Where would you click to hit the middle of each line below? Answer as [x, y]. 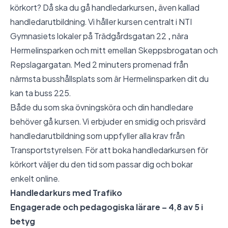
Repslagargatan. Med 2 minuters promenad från [99, 65]
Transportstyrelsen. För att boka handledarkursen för [109, 150]
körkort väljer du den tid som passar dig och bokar [102, 164]
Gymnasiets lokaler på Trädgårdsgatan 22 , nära [99, 36]
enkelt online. [35, 179]
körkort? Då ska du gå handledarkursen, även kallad [105, 8]
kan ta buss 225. [40, 93]
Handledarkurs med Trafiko [66, 193]
